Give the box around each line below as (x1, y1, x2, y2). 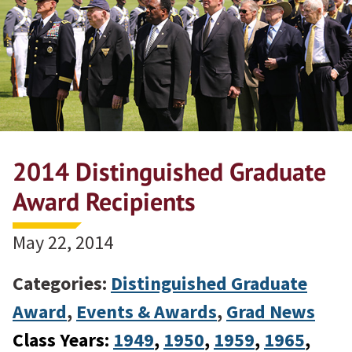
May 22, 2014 (13, 229, 113, 255)
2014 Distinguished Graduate (13, 154, 326, 188)
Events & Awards (76, 299, 217, 324)
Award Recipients (13, 184, 196, 218)
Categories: (13, 270, 111, 295)
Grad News (226, 299, 315, 324)
